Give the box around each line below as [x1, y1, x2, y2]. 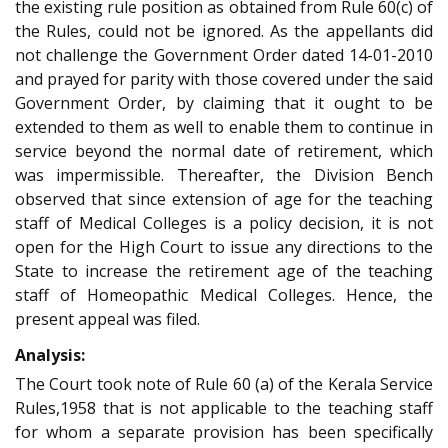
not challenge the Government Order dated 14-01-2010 [15, 43, 433, 66]
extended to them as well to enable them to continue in [15, 115, 433, 138]
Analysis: [15, 344, 85, 367]
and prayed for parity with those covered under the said [15, 67, 433, 90]
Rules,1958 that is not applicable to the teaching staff [15, 397, 433, 420]
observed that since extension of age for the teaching [15, 187, 433, 210]
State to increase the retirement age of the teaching [15, 259, 433, 282]
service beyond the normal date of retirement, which [15, 139, 433, 162]
